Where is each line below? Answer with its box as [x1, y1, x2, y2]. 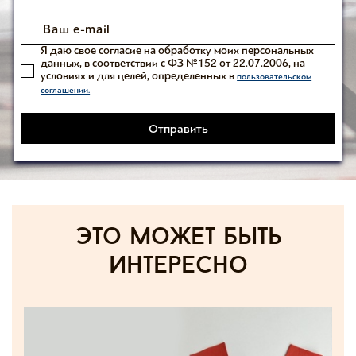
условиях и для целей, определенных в [41, 69, 238, 83]
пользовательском [237, 72, 312, 83]
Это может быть [75, 225, 281, 250]
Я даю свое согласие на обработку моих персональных [41, 44, 315, 58]
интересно [108, 253, 248, 279]
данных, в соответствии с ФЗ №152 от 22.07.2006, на [41, 56, 306, 71]
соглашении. [41, 85, 91, 96]
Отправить [148, 121, 208, 136]
